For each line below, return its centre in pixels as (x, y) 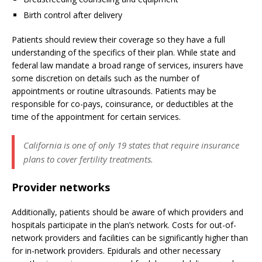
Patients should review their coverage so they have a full (118, 40)
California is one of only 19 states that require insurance (131, 145)
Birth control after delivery (73, 15)
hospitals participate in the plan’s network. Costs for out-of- (124, 225)
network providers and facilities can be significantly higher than (130, 238)
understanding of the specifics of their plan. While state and (124, 53)
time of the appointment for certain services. (96, 117)
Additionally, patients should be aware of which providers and (127, 212)
